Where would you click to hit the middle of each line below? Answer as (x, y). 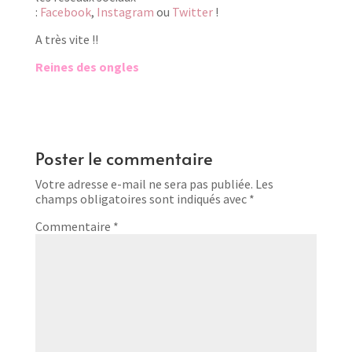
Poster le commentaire (124, 158)
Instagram (125, 11)
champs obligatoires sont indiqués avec (142, 198)
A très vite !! (66, 39)
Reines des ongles (87, 66)
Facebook (65, 11)
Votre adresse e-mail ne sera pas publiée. (144, 183)
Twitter (192, 11)
